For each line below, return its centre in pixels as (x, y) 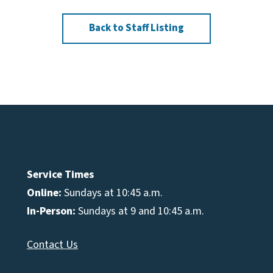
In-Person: (51, 211)
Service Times (60, 174)
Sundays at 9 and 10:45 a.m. (140, 211)
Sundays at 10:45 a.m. (112, 193)
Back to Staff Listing (136, 28)
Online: (44, 193)
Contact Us (52, 244)
